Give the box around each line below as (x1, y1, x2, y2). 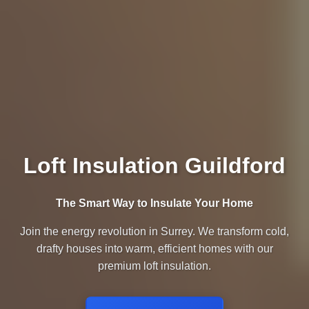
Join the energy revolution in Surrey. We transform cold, (20, 226, 289, 238)
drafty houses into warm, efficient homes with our (36, 243, 273, 255)
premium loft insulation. (98, 260, 211, 272)
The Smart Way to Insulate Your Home (56, 197, 253, 210)
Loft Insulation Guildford (23, 153, 286, 179)
